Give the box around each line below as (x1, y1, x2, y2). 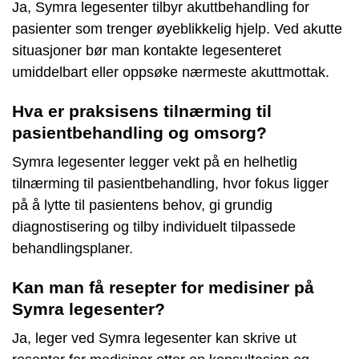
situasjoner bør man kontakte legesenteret (12, 42, 281, 59)
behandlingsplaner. (12, 240, 133, 257)
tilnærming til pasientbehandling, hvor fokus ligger (12, 175, 329, 192)
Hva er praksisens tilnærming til (12, 102, 272, 121)
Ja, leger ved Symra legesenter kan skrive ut (12, 330, 296, 347)
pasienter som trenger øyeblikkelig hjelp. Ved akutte (12, 21, 342, 38)
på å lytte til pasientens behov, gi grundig (12, 197, 272, 214)
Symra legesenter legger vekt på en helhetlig (12, 154, 297, 171)
